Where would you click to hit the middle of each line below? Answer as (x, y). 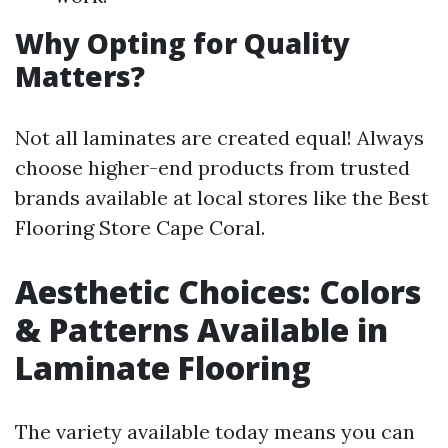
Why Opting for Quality (182, 43)
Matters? (80, 76)
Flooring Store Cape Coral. (140, 227)
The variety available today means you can (215, 431)
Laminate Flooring (163, 367)
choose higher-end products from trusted (212, 167)
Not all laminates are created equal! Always (219, 137)
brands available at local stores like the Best (222, 197)
